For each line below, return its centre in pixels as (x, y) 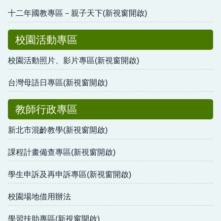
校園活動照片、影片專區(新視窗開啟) (74, 60)
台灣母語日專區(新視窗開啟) (58, 82)
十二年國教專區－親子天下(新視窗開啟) (77, 13)
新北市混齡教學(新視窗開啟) (58, 130)
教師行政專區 (46, 109)
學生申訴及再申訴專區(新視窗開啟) (70, 174)
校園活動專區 (46, 39)
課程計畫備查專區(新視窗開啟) (62, 152)
